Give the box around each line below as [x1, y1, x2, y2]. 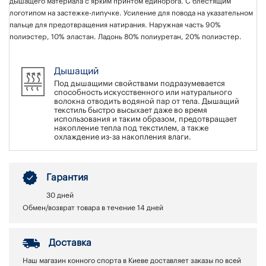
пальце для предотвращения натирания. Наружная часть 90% [9, 21, 221, 29]
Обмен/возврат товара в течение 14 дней [23, 204, 163, 212]
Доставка [49, 238, 91, 248]
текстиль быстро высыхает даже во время [54, 106, 207, 115]
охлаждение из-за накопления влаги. [54, 133, 191, 141]
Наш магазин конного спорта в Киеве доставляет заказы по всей [23, 257, 241, 265]
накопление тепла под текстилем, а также [54, 124, 208, 132]
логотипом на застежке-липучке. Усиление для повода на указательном [9, 9, 253, 17]
